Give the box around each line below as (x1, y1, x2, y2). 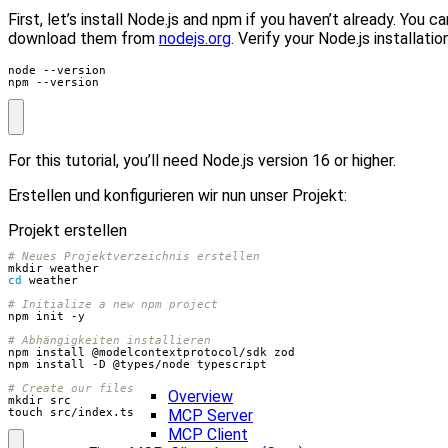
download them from (8, 29, 159, 49)
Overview (168, 387, 233, 406)
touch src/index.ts (8, 406, 134, 419)
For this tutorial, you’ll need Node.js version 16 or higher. (8, 150, 396, 170)
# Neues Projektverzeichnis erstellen (8, 250, 260, 263)
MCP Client (168, 425, 248, 444)
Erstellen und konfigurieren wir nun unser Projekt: (8, 185, 347, 205)
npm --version (8, 76, 99, 89)
